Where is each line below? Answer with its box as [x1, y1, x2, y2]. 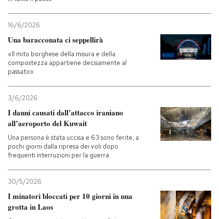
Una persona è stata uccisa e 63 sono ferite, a [8, 133, 139, 142]
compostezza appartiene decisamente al [8, 59, 127, 67]
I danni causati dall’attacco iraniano [8, 107, 123, 118]
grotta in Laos [8, 201, 53, 212]
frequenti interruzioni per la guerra [8, 151, 109, 159]
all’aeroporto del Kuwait [8, 118, 87, 129]
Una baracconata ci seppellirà [8, 34, 103, 45]
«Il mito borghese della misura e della [8, 50, 115, 58]
